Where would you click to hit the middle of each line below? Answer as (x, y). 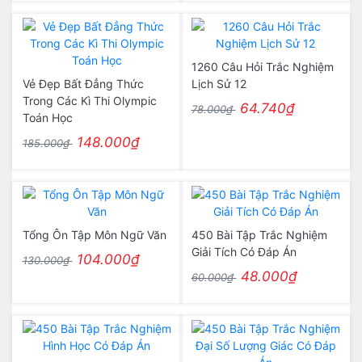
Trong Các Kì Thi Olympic (89, 101)
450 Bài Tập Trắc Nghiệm (259, 235)
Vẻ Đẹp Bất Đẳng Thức (83, 84)
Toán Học (47, 118)
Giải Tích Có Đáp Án (244, 252)
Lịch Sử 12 (219, 84)
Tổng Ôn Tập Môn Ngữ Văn (94, 235)
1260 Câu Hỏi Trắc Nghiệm (262, 67)
